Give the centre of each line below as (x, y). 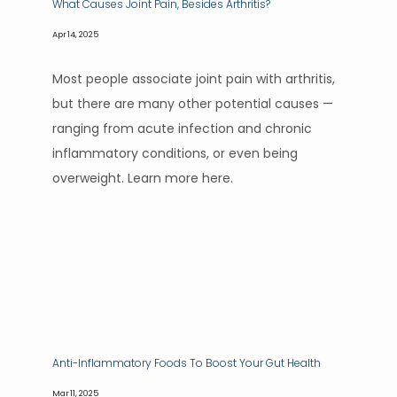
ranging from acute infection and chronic (182, 128)
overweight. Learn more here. (144, 178)
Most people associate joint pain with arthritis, (194, 79)
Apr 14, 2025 (75, 34)
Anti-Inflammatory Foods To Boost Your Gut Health (187, 363)
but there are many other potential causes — (193, 104)
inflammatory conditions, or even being (175, 153)
